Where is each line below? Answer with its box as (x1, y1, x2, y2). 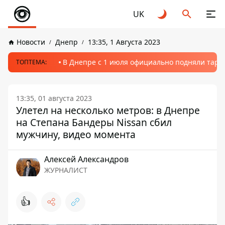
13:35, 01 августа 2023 (16, 93, 92, 103)
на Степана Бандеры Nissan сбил (16, 116, 172, 129)
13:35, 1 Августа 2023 (88, 37, 160, 47)
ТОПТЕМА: (16, 58, 47, 66)
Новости (17, 37, 45, 47)
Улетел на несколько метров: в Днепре (16, 103, 200, 117)
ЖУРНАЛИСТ (44, 165, 87, 175)
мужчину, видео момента (16, 128, 136, 141)
